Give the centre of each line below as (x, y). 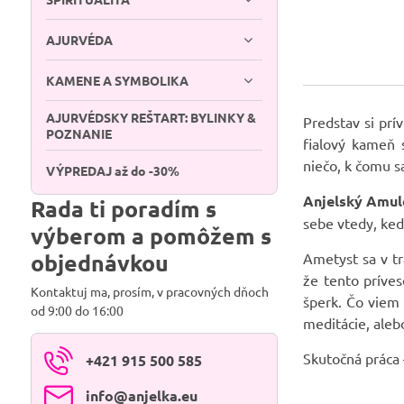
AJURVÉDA (79, 40)
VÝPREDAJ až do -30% (112, 170)
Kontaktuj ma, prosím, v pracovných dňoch (149, 291)
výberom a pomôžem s (151, 235)
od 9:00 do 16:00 (78, 310)
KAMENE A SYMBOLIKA (117, 80)
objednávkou (99, 262)
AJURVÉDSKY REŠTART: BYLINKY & (151, 117)
